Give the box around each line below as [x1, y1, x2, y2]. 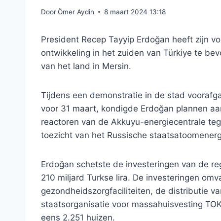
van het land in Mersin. [41, 61, 131, 71]
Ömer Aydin [58, 7, 95, 16]
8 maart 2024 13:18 [104, 7, 166, 16]
